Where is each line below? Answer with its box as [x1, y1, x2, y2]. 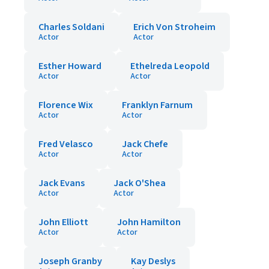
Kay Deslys [131, 255, 175, 268]
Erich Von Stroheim [133, 20, 216, 34]
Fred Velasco [38, 138, 93, 151]
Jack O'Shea [113, 177, 166, 190]
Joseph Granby [38, 255, 102, 268]
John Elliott [38, 216, 88, 229]
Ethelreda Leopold [130, 59, 210, 73]
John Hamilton [117, 216, 181, 229]
